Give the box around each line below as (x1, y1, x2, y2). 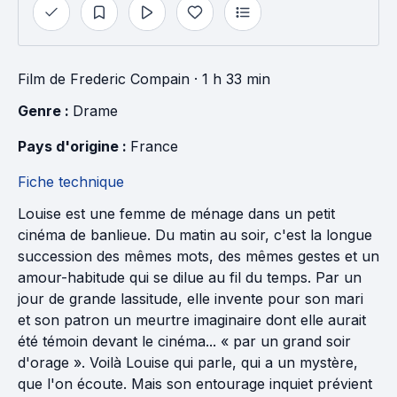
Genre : (18, 102, 73, 120)
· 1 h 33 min (190, 70, 270, 88)
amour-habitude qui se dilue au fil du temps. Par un (18, 269, 362, 286)
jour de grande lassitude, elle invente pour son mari (18, 290, 363, 307)
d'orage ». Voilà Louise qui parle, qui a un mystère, (18, 354, 358, 371)
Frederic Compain (70, 70, 190, 88)
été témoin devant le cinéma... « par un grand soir (18, 332, 351, 350)
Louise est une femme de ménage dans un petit (18, 205, 335, 222)
